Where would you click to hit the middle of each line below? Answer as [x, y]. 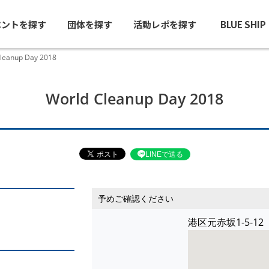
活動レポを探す [165, 24]
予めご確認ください [135, 198]
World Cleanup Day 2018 [134, 98]
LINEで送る [164, 154]
